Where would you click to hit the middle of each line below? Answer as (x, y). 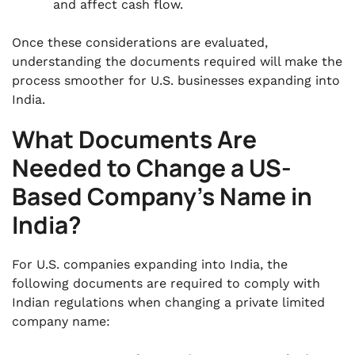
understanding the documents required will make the (177, 61)
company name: (61, 321)
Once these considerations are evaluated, (140, 42)
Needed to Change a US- (152, 168)
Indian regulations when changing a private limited (168, 302)
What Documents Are (134, 139)
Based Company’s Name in (162, 196)
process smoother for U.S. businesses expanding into (176, 80)
